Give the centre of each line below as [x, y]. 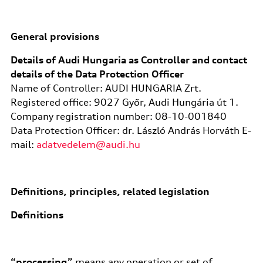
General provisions [55, 36]
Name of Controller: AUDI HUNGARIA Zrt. [106, 88]
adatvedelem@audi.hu [88, 144]
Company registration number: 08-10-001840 [118, 116]
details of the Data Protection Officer [97, 74]
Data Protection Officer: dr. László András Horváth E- [131, 130]
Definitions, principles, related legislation [110, 191]
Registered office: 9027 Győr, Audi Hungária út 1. [124, 102]
